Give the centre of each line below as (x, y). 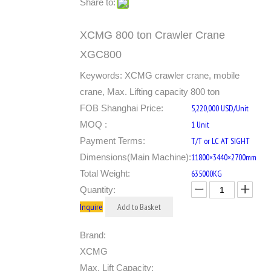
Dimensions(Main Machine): (135, 157)
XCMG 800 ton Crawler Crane (152, 35)
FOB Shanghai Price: (122, 108)
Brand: (93, 235)
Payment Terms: (113, 141)
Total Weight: (105, 173)
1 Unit (200, 125)
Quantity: (98, 190)
